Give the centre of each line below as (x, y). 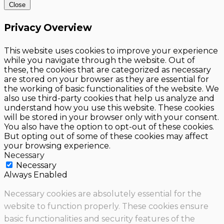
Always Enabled (36, 175)
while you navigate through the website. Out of (99, 60)
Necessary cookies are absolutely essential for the (103, 194)
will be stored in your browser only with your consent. (111, 117)
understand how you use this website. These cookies (109, 108)
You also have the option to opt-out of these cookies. (109, 127)
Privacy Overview (48, 28)
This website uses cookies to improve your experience (111, 51)
